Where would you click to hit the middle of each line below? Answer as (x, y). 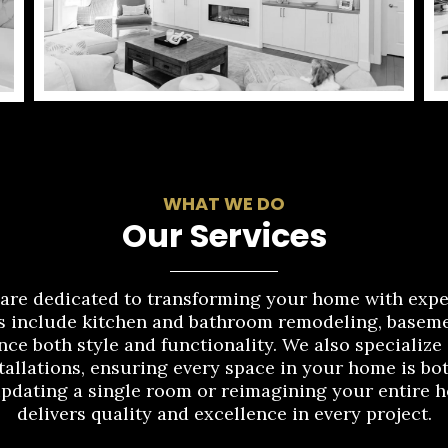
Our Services (224, 235)
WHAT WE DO (224, 203)
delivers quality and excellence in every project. (224, 413)
